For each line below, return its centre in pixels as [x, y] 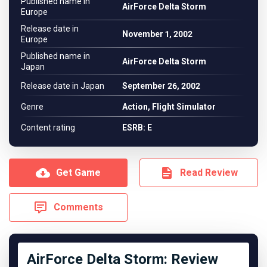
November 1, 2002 [157, 34]
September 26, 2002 [161, 86]
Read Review [209, 173]
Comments [78, 207]
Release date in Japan [63, 86]
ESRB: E [137, 127]
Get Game [78, 173]
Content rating [48, 127]
